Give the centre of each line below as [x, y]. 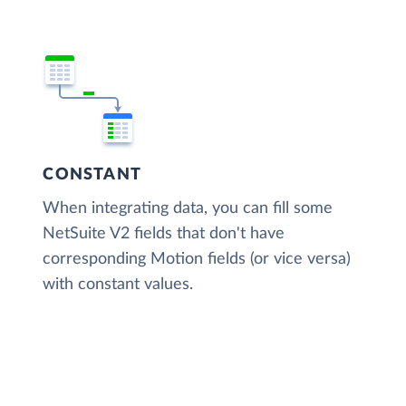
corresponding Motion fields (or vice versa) [197, 259]
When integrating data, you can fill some [188, 208]
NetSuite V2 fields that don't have [164, 233]
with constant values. [118, 284]
